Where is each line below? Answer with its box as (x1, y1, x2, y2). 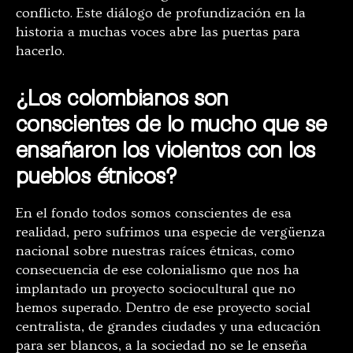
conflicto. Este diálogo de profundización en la (16, 5, 306, 22)
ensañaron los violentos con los (16, 136, 315, 163)
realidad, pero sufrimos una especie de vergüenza (16, 224, 325, 241)
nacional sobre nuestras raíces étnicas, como (16, 243, 295, 260)
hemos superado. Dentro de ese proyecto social (16, 299, 310, 317)
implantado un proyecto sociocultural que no (16, 281, 295, 298)
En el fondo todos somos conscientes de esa (16, 205, 292, 222)
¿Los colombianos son (16, 84, 229, 111)
